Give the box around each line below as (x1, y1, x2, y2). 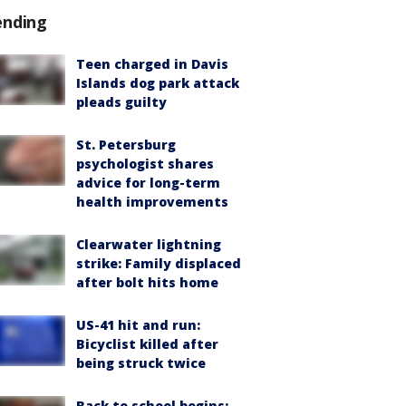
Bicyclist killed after (76, 334, 218, 353)
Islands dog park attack (76, 73, 239, 92)
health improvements (76, 192, 228, 210)
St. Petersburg (76, 135, 176, 153)
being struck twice (76, 353, 206, 372)
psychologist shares (76, 154, 214, 172)
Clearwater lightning (76, 235, 221, 253)
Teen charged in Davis (76, 54, 228, 72)
